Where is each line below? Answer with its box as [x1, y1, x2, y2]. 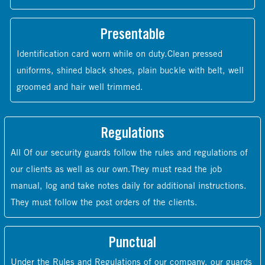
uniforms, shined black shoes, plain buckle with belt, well [17, 66, 244, 75]
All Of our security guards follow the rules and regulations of [11, 148, 248, 157]
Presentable [100, 28, 165, 41]
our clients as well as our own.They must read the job [11, 165, 222, 174]
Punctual [109, 236, 156, 250]
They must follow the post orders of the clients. [11, 198, 198, 207]
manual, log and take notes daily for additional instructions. [11, 182, 247, 190]
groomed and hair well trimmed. [17, 83, 143, 92]
